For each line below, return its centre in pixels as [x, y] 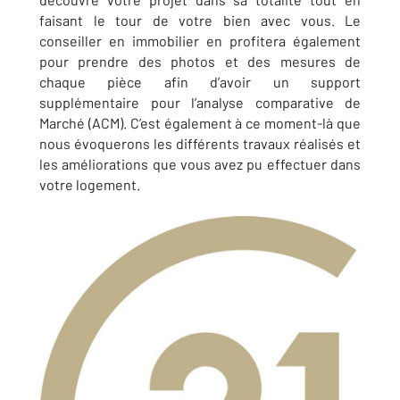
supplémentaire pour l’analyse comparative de [200, 102]
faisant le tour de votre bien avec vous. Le [200, 20]
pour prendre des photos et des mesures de [200, 61]
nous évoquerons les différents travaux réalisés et [200, 143]
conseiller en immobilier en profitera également [200, 41]
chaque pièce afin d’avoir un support [200, 82]
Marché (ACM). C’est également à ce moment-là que [200, 123]
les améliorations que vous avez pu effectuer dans [200, 164]
